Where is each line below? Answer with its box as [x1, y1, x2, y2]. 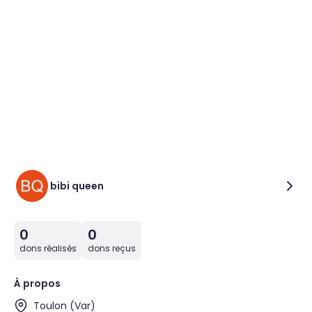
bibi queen [50, 179, 104, 193]
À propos [14, 276, 61, 290]
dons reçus [88, 242, 136, 254]
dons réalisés [19, 242, 77, 254]
